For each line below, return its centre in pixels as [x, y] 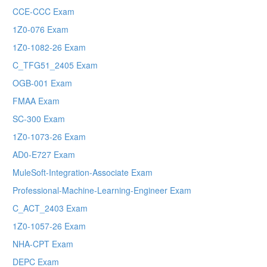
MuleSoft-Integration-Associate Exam [83, 173]
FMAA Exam [36, 101]
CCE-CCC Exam [44, 12]
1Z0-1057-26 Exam [49, 226]
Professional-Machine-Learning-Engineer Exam [102, 190]
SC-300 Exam [39, 119]
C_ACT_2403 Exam [50, 208]
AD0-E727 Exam [44, 155]
